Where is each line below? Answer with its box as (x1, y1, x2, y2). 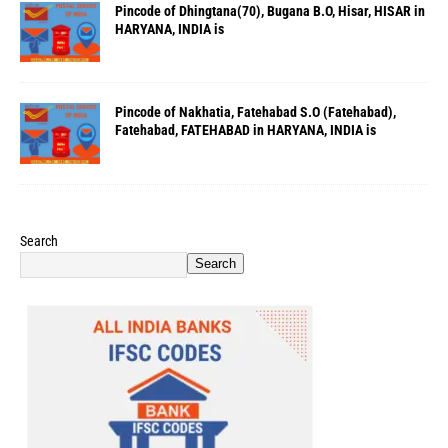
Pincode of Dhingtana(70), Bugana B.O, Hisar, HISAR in (115, 3, 425, 20)
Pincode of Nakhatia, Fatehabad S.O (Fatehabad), (115, 104, 396, 121)
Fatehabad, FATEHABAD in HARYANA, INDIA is (115, 122, 376, 139)
